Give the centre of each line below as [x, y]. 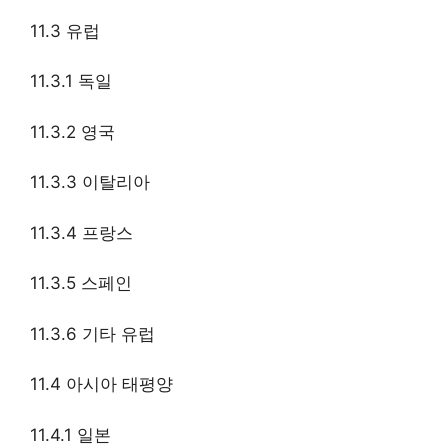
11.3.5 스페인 [81, 283]
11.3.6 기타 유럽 [92, 333]
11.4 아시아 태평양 [101, 384]
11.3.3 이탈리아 [90, 182]
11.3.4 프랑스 [81, 232]
